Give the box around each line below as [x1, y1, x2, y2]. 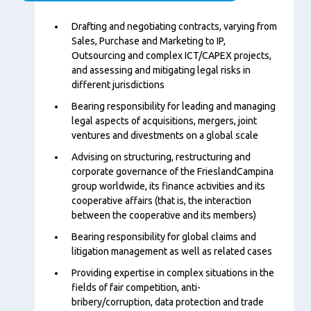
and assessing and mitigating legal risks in [72, 65, 251, 76]
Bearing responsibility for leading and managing [72, 101, 276, 112]
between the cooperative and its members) [72, 210, 256, 221]
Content [51, 21, 87, 32]
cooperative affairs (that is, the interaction [72, 195, 251, 206]
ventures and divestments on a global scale [72, 130, 258, 141]
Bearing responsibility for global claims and [72, 231, 256, 242]
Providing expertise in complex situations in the [72, 267, 274, 278]
